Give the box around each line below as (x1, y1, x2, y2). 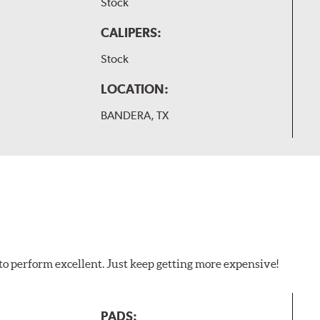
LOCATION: (100, 81, 169, 97)
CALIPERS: (100, 25, 161, 41)
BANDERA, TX (100, 109, 169, 123)
